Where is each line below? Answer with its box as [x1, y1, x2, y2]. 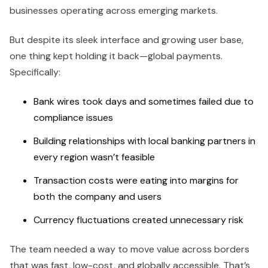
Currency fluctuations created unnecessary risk [33, 213, 243, 226]
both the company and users [33, 190, 162, 203]
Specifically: [10, 65, 60, 78]
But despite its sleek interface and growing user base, [10, 33, 243, 46]
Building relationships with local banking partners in [33, 134, 255, 147]
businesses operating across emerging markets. [10, 4, 218, 17]
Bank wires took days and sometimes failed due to [33, 95, 254, 108]
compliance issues [33, 111, 113, 124]
